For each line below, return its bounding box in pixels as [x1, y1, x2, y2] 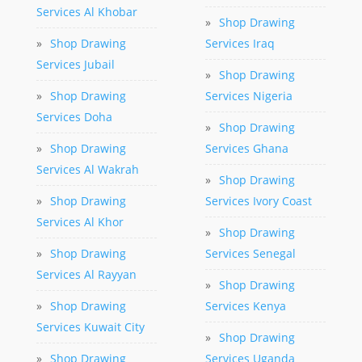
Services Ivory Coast [204, 193, 312, 209]
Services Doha [36, 109, 112, 125]
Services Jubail [36, 57, 115, 73]
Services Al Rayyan [36, 267, 137, 283]
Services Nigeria [204, 88, 293, 104]
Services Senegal [204, 246, 296, 262]
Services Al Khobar [36, 4, 137, 20]
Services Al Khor [36, 214, 124, 230]
